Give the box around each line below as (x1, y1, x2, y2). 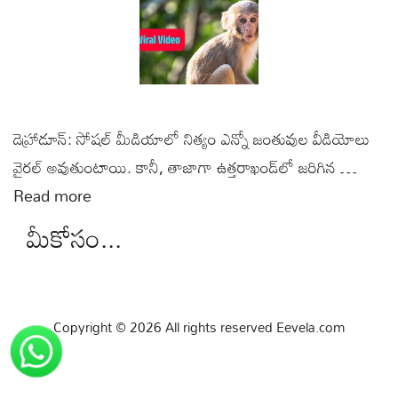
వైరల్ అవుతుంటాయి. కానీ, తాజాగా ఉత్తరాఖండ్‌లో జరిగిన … (13, 151, 357, 184)
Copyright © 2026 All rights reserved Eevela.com (53, 314, 345, 341)
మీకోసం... (27, 212, 122, 264)
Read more (13, 179, 92, 212)
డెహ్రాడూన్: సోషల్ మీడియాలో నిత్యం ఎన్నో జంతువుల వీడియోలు (13, 123, 370, 155)
